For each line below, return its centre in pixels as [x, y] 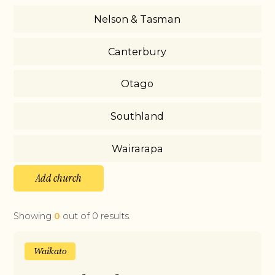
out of [76, 216]
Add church [59, 178]
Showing [34, 216]
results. [115, 216]
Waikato [50, 251]
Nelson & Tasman [137, 19]
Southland [137, 116]
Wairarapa [137, 149]
